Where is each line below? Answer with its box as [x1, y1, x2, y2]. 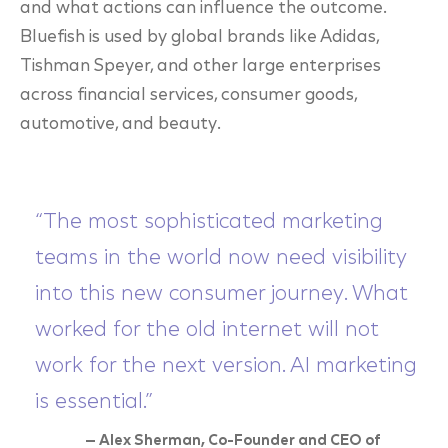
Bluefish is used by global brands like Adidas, [20, 28, 379, 47]
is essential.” [35, 391, 158, 414]
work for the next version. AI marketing [35, 355, 417, 378]
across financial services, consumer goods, [20, 86, 357, 105]
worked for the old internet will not [35, 319, 379, 342]
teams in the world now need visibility [35, 247, 407, 270]
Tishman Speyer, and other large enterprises [20, 57, 381, 76]
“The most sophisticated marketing [35, 211, 383, 234]
